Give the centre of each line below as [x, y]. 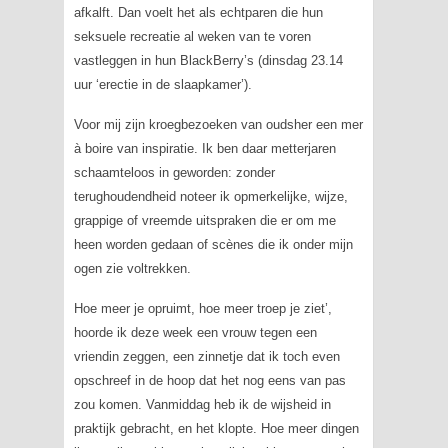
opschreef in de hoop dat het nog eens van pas [209, 380]
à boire [93, 148]
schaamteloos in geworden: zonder [174, 172]
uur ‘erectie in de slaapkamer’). [162, 84]
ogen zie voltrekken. [132, 268]
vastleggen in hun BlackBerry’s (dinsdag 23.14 [208, 60]
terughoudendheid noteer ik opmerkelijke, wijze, [210, 196]
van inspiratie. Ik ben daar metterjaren [224, 148]
